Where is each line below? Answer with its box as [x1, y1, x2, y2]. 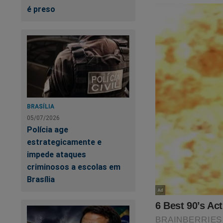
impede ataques [27, 149, 86, 160]
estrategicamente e [27, 137, 102, 147]
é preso [27, 4, 55, 14]
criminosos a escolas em [27, 162, 120, 172]
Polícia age [27, 124, 68, 135]
